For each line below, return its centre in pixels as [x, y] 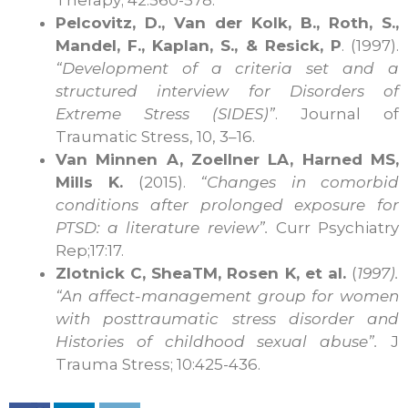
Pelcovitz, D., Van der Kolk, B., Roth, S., [227, 22]
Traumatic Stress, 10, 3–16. [155, 136]
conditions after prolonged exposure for [227, 204]
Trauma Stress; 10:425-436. [158, 364]
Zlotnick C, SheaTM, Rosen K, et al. [204, 273]
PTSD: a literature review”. [166, 227]
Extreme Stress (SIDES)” [165, 113]
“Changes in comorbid [300, 182]
